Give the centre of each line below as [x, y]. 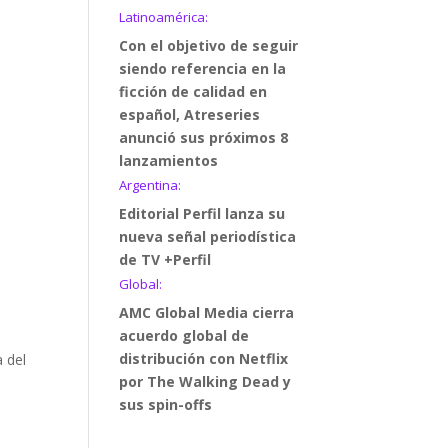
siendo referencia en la [203, 68]
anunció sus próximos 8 [204, 137]
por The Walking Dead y [205, 381]
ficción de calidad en [193, 91]
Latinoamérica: [164, 17]
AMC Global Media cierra [207, 312]
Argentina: [150, 185]
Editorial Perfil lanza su [202, 213]
